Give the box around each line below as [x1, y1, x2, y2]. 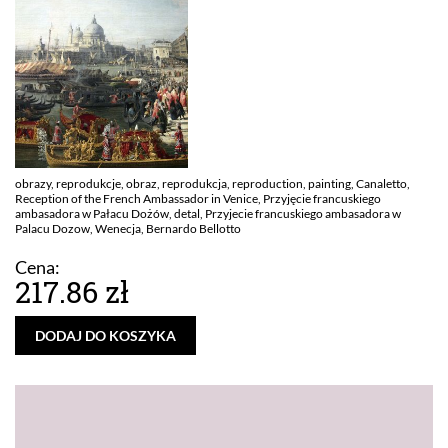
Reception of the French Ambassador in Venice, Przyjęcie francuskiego [15, 191, 381, 206]
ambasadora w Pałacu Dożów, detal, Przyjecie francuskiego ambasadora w [15, 206, 401, 221]
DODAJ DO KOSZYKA [35, 327, 176, 344]
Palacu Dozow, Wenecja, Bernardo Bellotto [15, 221, 241, 236]
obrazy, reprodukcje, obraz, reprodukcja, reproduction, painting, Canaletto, [15, 176, 410, 191]
